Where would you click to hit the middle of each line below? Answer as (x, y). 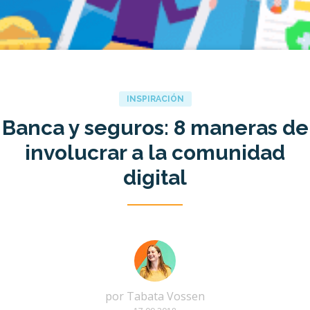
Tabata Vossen (166, 297)
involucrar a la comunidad (155, 153)
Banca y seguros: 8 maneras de (155, 128)
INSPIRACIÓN (155, 99)
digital (155, 178)
